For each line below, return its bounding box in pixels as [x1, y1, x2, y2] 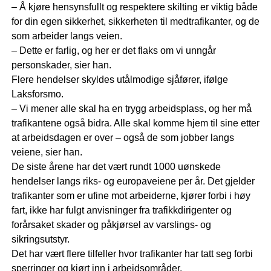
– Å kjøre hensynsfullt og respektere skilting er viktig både [11, 2, 258, 13]
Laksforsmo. [11, 89, 64, 100]
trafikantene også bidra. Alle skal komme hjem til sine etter [11, 118, 260, 129]
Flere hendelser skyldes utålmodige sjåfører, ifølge [11, 74, 228, 85]
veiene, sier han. [11, 147, 82, 158]
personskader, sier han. [11, 60, 111, 71]
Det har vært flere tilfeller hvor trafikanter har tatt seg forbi [11, 249, 253, 260]
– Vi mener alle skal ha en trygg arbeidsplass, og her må [11, 103, 252, 114]
